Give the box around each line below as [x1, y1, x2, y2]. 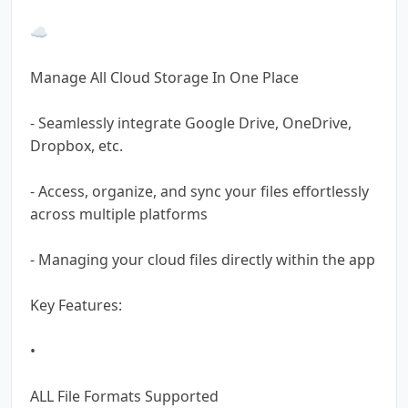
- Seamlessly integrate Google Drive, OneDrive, [30, 112, 352, 133]
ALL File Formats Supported [30, 385, 219, 406]
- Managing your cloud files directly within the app [30, 249, 375, 270]
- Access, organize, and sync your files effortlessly [30, 180, 369, 201]
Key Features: [30, 294, 122, 315]
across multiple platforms [30, 203, 208, 224]
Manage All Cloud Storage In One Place [30, 66, 299, 87]
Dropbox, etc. [30, 135, 123, 156]
